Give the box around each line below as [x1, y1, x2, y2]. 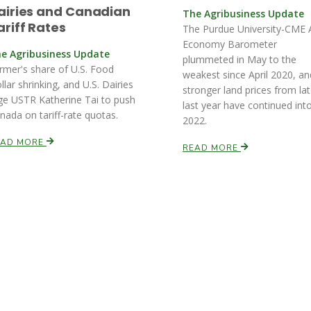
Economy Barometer [183, 37, 277, 51]
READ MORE [183, 142, 241, 153]
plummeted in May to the [183, 53, 296, 66]
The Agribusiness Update [183, 7, 304, 20]
